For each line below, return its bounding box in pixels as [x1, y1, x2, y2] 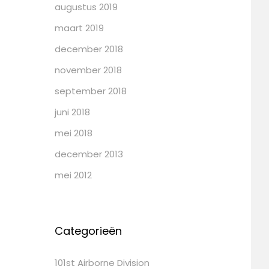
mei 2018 [55, 126, 92, 139]
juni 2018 [55, 105, 90, 118]
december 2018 [55, 42, 123, 55]
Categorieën [55, 223, 122, 238]
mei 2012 [55, 168, 92, 181]
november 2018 [55, 63, 122, 76]
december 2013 [55, 147, 123, 160]
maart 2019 [55, 21, 104, 34]
